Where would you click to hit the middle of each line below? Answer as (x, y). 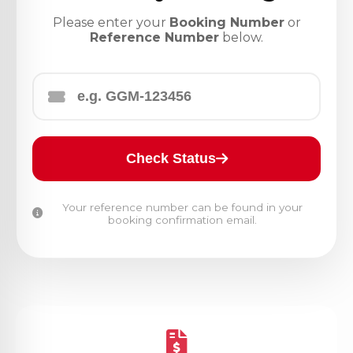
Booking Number (227, 22)
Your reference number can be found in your (182, 207)
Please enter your (111, 22)
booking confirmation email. (182, 219)
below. (241, 37)
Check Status (171, 158)
